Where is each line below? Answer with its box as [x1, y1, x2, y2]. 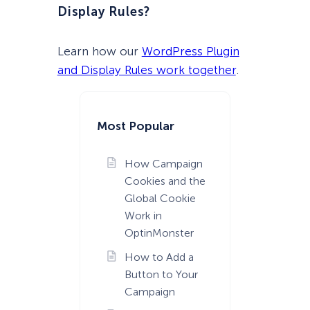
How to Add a [124, 250, 194, 264]
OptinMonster [124, 226, 194, 239]
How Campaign [124, 156, 203, 170]
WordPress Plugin [141, 44, 239, 59]
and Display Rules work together [57, 63, 236, 77]
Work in [124, 208, 162, 222]
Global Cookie [124, 191, 196, 205]
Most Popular [96, 118, 174, 133]
